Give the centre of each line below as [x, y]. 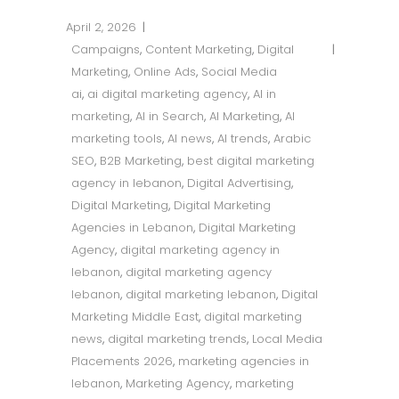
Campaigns [106, 50]
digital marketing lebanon [201, 295]
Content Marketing [199, 50]
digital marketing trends [177, 339]
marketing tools [117, 139]
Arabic [292, 139]
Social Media [239, 72]
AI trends [243, 139]
